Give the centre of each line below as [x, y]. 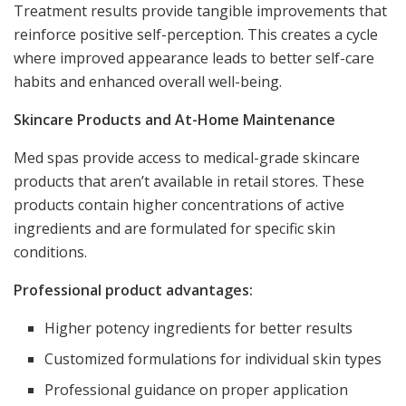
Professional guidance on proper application [197, 389]
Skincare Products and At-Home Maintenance [174, 119]
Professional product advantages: [133, 290]
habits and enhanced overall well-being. [148, 81]
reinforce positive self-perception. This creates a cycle [196, 34]
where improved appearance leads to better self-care [194, 58]
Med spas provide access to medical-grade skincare [187, 157]
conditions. [50, 251]
